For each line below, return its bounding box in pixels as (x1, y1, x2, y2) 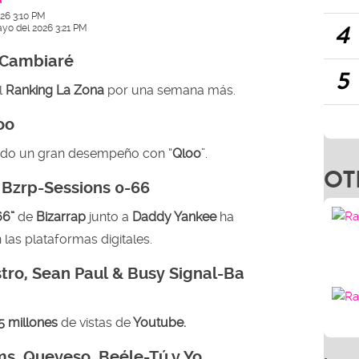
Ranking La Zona (6, 82, 104, 98)
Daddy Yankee (132, 208, 216, 224)
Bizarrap (36, 208, 86, 224)
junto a (86, 208, 132, 224)
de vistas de (61, 314, 131, 330)
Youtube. (131, 314, 186, 330)
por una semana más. (104, 82, 236, 98)
